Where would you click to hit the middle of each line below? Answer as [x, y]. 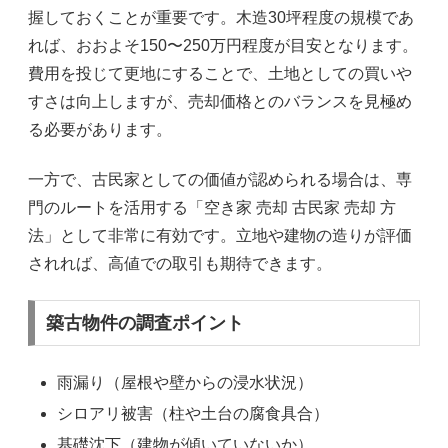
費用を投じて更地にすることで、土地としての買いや [220, 73]
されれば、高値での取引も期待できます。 [180, 263]
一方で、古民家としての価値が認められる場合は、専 [220, 179]
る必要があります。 [100, 129]
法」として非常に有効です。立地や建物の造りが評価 [220, 235]
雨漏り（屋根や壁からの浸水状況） [185, 382]
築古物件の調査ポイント [144, 323]
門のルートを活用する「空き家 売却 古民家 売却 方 [212, 207]
